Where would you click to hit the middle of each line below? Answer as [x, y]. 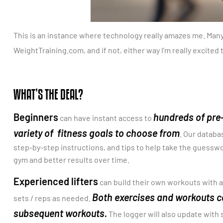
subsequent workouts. [60, 213]
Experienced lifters [56, 181]
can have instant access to [106, 118]
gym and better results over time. [71, 160]
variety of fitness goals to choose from [97, 133]
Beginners [36, 117]
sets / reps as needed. [53, 198]
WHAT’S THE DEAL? [48, 95]
